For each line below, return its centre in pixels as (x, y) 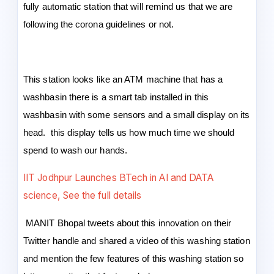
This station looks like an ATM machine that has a (123, 79)
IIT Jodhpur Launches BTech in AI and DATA (119, 177)
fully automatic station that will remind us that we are (128, 6)
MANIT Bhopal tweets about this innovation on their (128, 223)
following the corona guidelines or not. (100, 24)
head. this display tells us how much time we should (129, 132)
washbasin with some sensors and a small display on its (137, 115)
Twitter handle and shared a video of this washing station (137, 241)
